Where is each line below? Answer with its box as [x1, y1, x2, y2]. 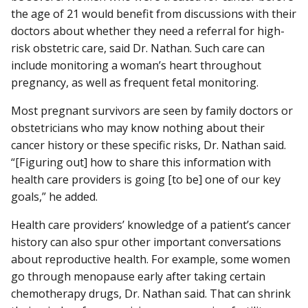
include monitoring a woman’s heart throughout [11, 58, 261, 74]
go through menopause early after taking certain [11, 269, 265, 285]
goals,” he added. [11, 189, 98, 205]
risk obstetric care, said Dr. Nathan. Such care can [11, 41, 265, 56]
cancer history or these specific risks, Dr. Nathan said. [11, 137, 286, 153]
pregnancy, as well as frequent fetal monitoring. [11, 75, 258, 91]
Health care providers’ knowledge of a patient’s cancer [11, 217, 291, 233]
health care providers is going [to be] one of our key [11, 172, 280, 188]
